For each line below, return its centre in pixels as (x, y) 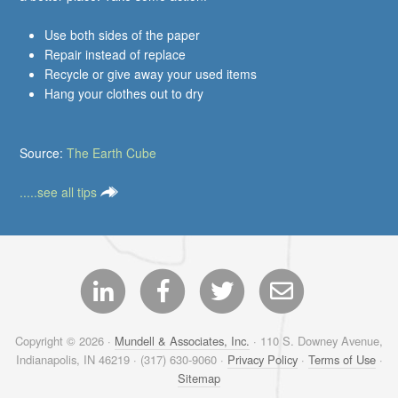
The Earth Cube (112, 152)
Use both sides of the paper (123, 35)
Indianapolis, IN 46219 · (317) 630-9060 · (121, 359)
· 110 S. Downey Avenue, (316, 340)
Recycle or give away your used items (151, 74)
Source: (44, 152)
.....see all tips (60, 191)
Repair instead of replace (115, 55)
